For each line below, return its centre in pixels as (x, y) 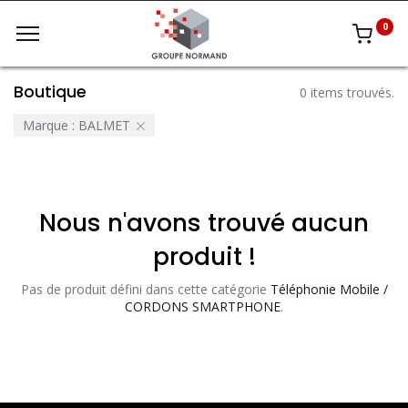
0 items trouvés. (347, 92)
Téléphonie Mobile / (329, 290)
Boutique (50, 92)
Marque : (48, 126)
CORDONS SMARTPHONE (203, 307)
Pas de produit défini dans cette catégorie (145, 290)
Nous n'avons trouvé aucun (204, 223)
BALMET (104, 126)
